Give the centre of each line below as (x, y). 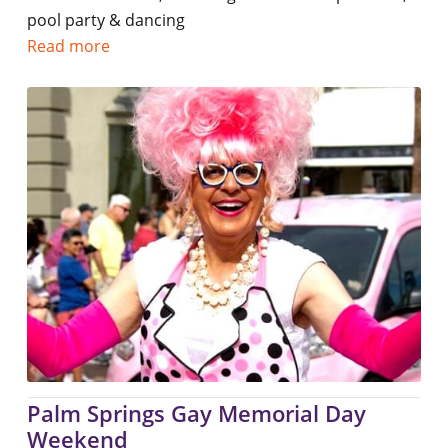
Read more (68, 46)
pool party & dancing (105, 20)
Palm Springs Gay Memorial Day (196, 412)
